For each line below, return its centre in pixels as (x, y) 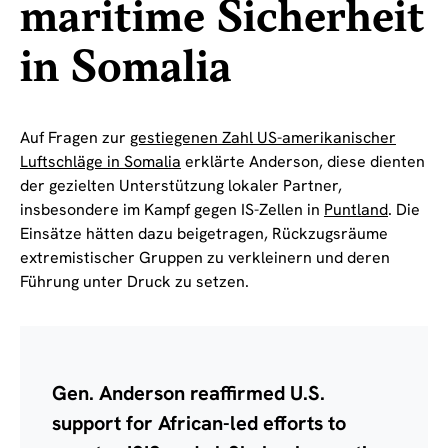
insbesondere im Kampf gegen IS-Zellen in (172, 209)
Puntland (356, 209)
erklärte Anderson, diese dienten (303, 161)
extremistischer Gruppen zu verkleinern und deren (205, 257)
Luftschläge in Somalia (100, 161)
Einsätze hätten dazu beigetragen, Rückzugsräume (204, 233)
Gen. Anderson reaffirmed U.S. (188, 392)
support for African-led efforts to (199, 422)
